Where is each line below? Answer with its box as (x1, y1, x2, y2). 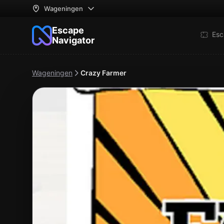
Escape (52, 25, 84, 35)
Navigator (52, 35, 94, 45)
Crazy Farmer (80, 68, 126, 77)
